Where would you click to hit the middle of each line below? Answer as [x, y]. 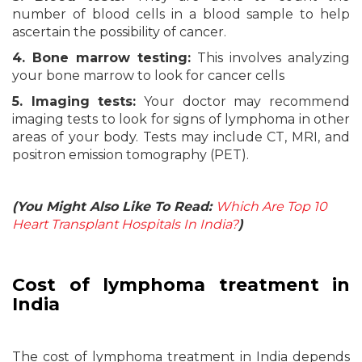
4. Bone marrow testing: [101, 57]
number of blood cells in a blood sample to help [181, 14]
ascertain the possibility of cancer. [119, 32]
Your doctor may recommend [243, 101]
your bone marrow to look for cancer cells [148, 75]
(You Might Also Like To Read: [114, 206]
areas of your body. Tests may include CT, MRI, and [181, 137]
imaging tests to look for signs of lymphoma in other [181, 119]
